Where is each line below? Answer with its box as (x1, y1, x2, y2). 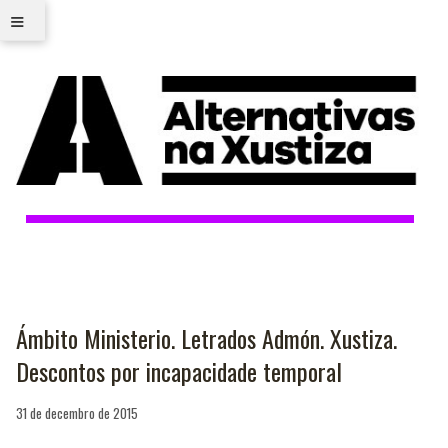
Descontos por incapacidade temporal (16, 353, 342, 389)
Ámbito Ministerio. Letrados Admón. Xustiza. (16, 320, 397, 356)
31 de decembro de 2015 (16, 402, 138, 423)
